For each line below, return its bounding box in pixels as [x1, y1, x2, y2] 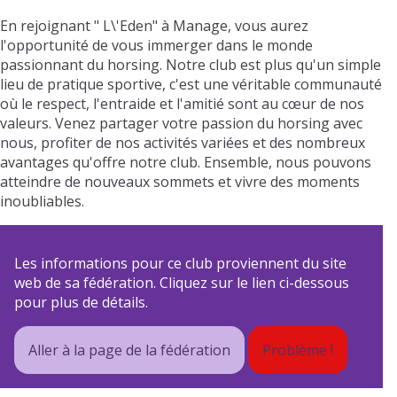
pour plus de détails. [14, 292, 148, 313]
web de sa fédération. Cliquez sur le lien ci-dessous [14, 273, 349, 293]
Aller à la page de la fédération [28, 340, 230, 361]
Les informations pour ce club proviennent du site [14, 253, 346, 274]
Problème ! [262, 340, 333, 361]
